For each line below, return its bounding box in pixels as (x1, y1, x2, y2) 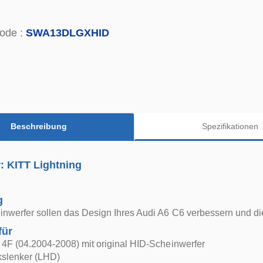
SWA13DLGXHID (26, 27, 109, 39)
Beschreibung (10, 121, 67, 131)
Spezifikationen (201, 121, 258, 131)
